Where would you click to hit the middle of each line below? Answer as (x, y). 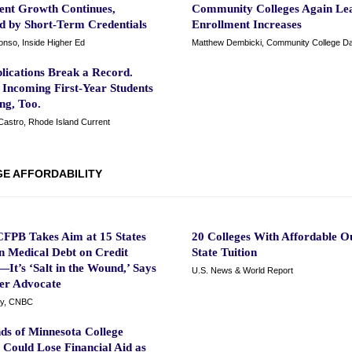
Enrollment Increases (247, 24)
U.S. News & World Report (242, 270)
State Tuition (224, 252)
